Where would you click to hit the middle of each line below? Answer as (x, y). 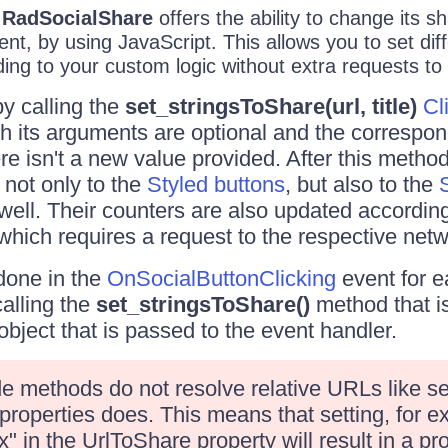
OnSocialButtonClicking (221, 278)
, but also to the (361, 184)
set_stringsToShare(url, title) (270, 106)
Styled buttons (215, 184)
